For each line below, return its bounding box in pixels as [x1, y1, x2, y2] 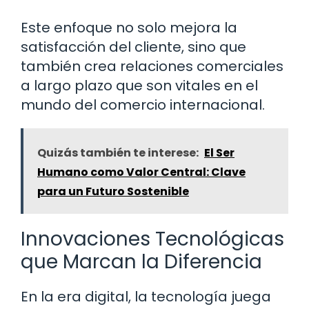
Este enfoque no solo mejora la [21, 18, 237, 38]
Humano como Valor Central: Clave [37, 164, 246, 181]
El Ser [204, 145, 235, 161]
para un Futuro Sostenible [37, 183, 189, 200]
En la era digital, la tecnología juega [21, 287, 271, 307]
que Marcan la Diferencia [21, 248, 262, 276]
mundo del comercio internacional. [21, 95, 265, 115]
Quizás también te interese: [37, 145, 199, 161]
